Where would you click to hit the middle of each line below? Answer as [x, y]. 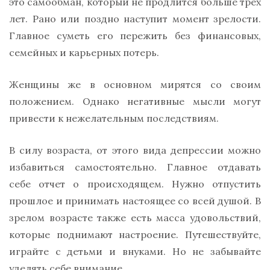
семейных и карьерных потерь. [84, 53]
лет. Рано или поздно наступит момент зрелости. [135, 19]
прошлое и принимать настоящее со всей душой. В [135, 201]
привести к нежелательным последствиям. [114, 118]
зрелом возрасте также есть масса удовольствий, [135, 218]
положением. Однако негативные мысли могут [135, 102]
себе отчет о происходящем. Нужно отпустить [135, 184]
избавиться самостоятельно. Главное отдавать [135, 167]
